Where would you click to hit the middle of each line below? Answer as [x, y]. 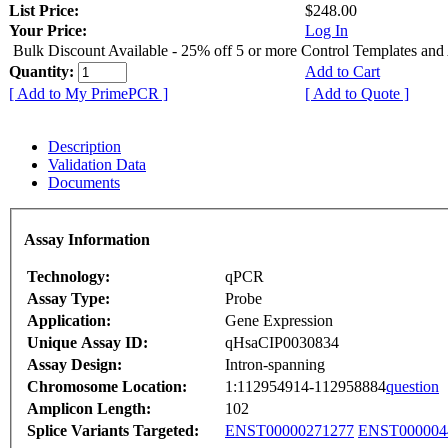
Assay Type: [68, 299]
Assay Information [87, 240]
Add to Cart [342, 71]
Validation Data [97, 164]
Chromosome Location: [107, 387]
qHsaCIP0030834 [282, 343]
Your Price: [48, 30]
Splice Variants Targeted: [113, 431]
